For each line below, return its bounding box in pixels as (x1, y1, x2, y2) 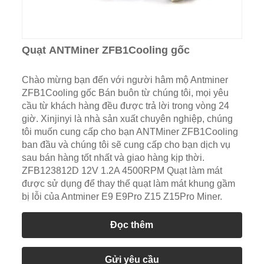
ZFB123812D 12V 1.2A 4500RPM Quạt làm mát (21, 165, 222, 176)
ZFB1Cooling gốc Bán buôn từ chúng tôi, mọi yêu (21, 87, 229, 98)
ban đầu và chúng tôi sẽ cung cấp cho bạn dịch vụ (21, 139, 230, 150)
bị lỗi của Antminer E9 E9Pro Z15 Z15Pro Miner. (21, 191, 222, 202)
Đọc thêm (110, 219, 154, 230)
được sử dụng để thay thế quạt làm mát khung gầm (21, 178, 235, 189)
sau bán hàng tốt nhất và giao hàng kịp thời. (21, 152, 204, 163)
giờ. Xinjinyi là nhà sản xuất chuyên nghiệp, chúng (21, 113, 233, 124)
